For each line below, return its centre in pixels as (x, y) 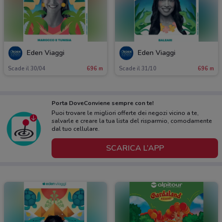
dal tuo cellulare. (76, 129)
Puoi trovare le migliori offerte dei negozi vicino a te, (125, 113)
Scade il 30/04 (27, 69)
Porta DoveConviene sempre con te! (103, 103)
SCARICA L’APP (135, 148)
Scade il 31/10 (138, 69)
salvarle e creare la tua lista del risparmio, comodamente (132, 121)
